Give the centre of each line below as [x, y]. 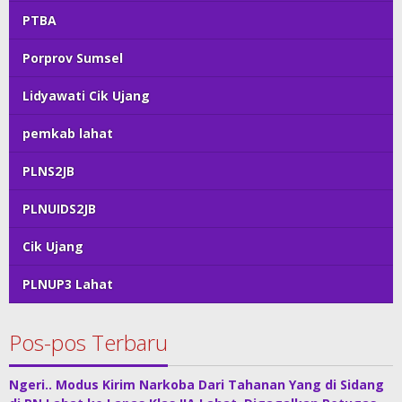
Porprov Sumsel [73, 58]
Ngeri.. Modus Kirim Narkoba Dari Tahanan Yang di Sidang [197, 385]
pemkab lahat [68, 134]
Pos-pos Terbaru [88, 343]
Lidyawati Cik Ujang [86, 96]
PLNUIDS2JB [59, 209]
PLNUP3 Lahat [68, 284]
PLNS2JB [48, 171]
